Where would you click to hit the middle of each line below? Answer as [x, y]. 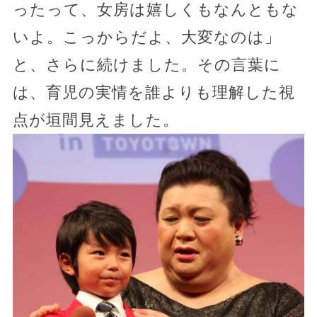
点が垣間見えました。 [96, 120]
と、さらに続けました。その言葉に [146, 64]
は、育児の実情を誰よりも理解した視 [154, 92]
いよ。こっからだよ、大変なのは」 [146, 37]
